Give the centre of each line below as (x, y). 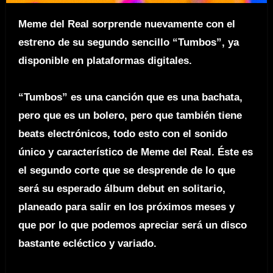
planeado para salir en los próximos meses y (126, 207)
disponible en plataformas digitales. (106, 61)
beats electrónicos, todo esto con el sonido (122, 134)
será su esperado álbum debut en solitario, (122, 189)
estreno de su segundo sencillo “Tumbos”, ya (128, 43)
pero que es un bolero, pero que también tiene (130, 116)
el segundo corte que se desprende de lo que (126, 171)
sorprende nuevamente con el (163, 24)
